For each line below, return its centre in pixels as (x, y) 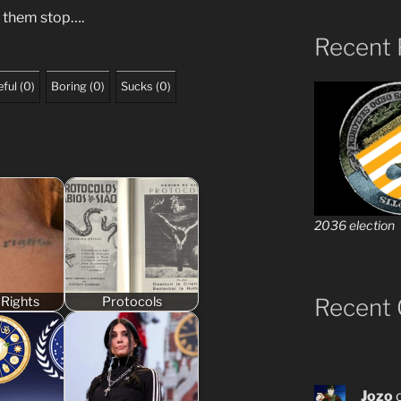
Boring (69, 86)
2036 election (354, 225)
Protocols (132, 301)
